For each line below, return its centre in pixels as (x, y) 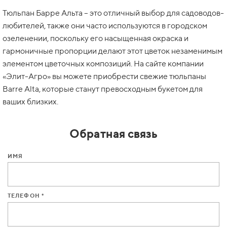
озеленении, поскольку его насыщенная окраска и (96, 38)
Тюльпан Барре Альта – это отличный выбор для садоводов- (113, 13)
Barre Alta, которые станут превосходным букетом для (103, 89)
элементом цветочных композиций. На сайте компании (103, 63)
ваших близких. (30, 101)
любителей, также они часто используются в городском (105, 25)
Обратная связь (113, 134)
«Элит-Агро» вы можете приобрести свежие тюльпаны (104, 76)
